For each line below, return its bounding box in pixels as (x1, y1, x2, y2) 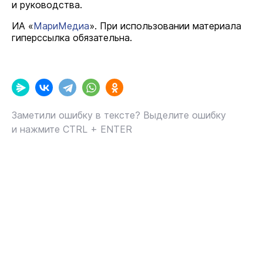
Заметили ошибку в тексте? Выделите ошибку (12, 109, 226, 121)
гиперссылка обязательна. (12, 32, 132, 43)
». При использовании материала (89, 20, 241, 32)
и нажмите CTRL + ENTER (12, 123, 132, 135)
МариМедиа (33, 20, 89, 32)
